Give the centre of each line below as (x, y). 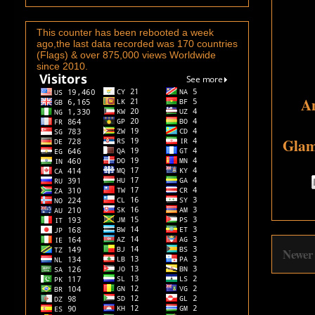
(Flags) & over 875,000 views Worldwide (126, 54)
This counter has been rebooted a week (125, 32)
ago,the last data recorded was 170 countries (137, 43)
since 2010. (62, 66)
